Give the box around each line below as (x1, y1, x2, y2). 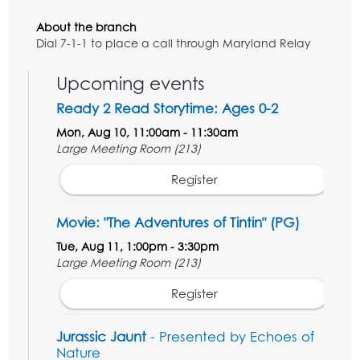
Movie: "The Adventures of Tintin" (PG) (56, 213, 300, 231)
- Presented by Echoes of (146, 327, 314, 345)
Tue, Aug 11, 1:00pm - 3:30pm (56, 239, 219, 253)
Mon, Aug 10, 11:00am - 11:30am (56, 125, 238, 139)
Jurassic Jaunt (56, 327, 146, 345)
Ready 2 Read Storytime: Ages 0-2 (56, 99, 278, 117)
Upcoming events (56, 72, 205, 94)
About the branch (36, 19, 137, 34)
